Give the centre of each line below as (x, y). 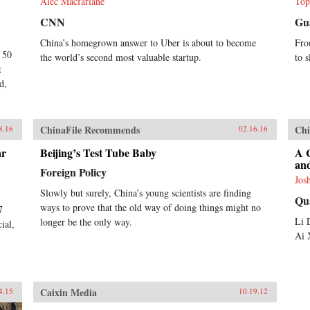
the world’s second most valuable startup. (120, 57)
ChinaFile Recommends (90, 129)
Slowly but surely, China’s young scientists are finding (145, 192)
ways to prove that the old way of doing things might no (150, 207)
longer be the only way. (86, 221)
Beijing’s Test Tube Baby (98, 152)
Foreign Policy (73, 172)
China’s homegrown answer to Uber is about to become (148, 42)
